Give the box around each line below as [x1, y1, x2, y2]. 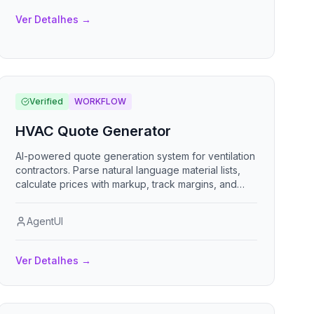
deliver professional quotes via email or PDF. [15, 192, 223, 204]
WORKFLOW [74, 96, 127, 107]
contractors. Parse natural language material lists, [15, 164, 241, 176]
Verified [29, 96, 64, 107]
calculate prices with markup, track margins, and [15, 178, 238, 190]
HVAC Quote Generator [15, 123, 172, 139]
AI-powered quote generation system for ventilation [15, 150, 256, 162]
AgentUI [27, 215, 64, 227]
